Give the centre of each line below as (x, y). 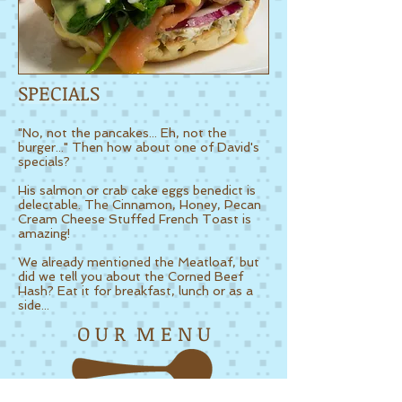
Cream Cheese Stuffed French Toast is (135, 219)
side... (34, 305)
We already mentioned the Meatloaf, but (139, 262)
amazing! (44, 233)
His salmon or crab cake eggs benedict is (137, 190)
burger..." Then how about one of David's (139, 147)
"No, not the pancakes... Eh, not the (122, 133)
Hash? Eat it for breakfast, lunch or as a (135, 291)
